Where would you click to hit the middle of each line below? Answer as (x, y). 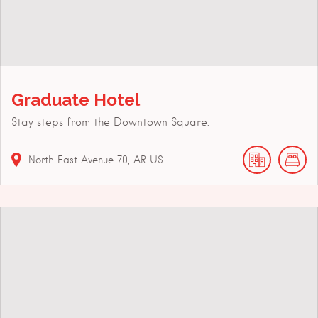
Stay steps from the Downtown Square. (110, 122)
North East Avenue (71, 159)
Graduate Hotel (76, 99)
